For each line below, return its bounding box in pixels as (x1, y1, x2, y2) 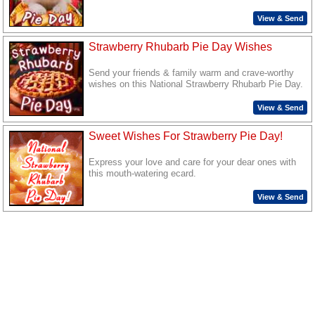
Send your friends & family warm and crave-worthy (89, 68, 295, 79)
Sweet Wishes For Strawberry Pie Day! (89, 130, 283, 143)
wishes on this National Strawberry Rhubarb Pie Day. (89, 79, 304, 90)
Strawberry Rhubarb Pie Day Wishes (89, 41, 273, 53)
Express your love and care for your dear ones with (89, 157, 297, 168)
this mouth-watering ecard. (89, 169, 197, 179)
